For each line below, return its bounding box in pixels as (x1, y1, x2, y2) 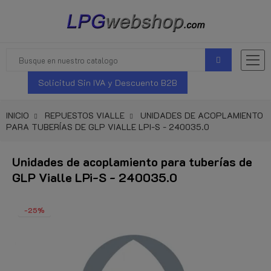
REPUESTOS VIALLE (45, 109, 125, 121)
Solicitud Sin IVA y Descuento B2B (38, 77, 178, 88)
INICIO (6, 109, 29, 121)
